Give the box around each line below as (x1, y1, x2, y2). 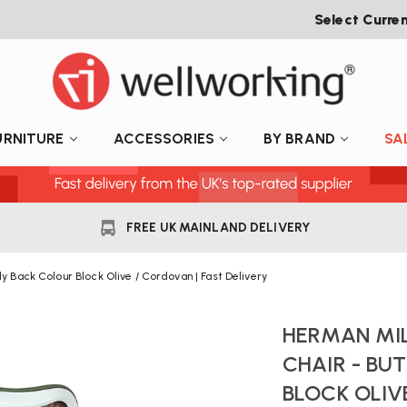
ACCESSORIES (113, 129, 214, 147)
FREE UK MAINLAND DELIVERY (125, 220, 311, 235)
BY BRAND (263, 129, 336, 147)
